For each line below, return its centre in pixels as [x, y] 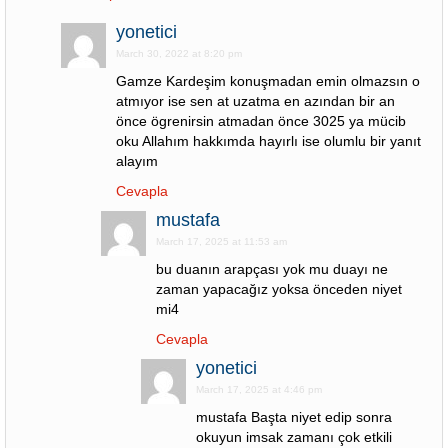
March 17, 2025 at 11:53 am [221, 241]
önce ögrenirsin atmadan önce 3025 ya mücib [261, 121]
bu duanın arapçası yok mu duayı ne [272, 269]
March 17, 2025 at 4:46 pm [259, 389]
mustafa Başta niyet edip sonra [294, 417]
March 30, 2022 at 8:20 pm [179, 53]
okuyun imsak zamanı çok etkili [294, 437]
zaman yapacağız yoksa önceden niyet [279, 289]
